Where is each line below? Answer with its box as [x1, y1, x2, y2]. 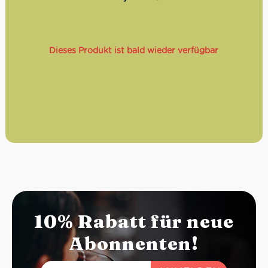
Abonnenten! [69, 232, 199, 255]
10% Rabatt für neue [33, 209, 234, 233]
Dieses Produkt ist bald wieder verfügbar [49, 45, 219, 55]
